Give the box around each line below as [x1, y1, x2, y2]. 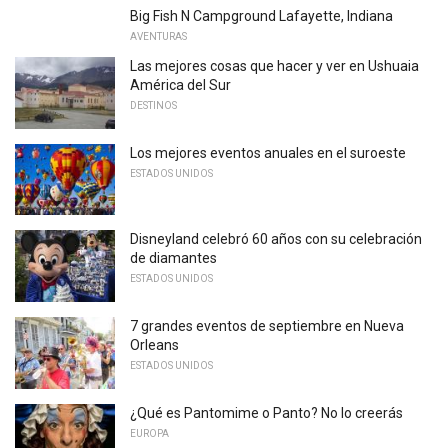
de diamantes [130, 250, 217, 267]
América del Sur [130, 77, 231, 94]
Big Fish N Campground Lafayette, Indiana [130, 8, 393, 25]
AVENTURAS [130, 31, 187, 43]
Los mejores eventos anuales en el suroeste [130, 144, 406, 161]
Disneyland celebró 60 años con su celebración [130, 231, 422, 248]
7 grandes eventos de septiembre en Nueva [130, 318, 404, 334]
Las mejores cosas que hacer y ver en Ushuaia [130, 58, 419, 75]
